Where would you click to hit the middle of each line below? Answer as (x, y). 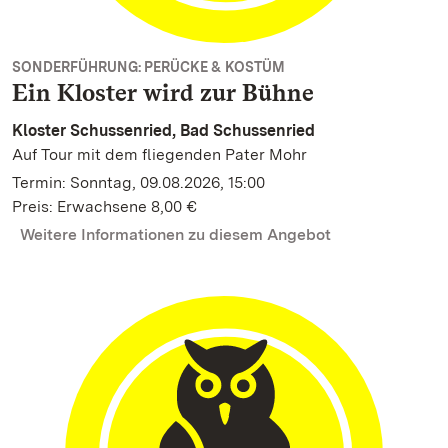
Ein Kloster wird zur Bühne (163, 92)
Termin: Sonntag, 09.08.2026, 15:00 (138, 182)
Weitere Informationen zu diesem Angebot (175, 234)
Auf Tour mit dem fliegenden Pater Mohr (159, 154)
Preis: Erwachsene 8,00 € (104, 206)
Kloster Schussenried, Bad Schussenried (163, 130)
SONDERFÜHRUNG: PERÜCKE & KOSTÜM (148, 67)
